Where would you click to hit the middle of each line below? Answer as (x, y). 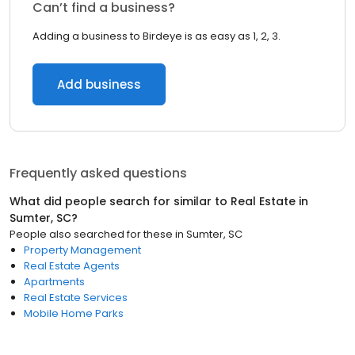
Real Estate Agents (72, 266)
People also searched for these (91, 234)
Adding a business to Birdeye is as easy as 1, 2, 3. (157, 36)
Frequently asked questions (98, 173)
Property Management (82, 250)
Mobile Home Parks (74, 313)
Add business (99, 84)
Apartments (54, 282)
